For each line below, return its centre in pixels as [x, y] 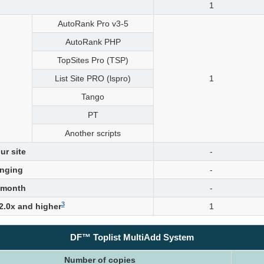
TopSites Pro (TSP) [93, 60]
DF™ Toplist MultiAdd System [132, 237]
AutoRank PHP [93, 42]
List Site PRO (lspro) [93, 78]
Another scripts [93, 133]
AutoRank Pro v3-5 [93, 24]
